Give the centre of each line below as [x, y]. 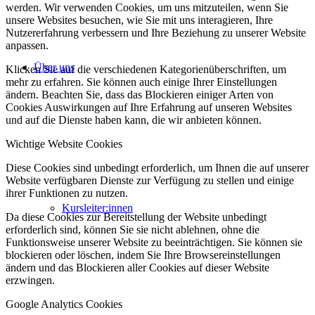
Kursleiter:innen [97, 208]
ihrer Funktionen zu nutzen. [67, 193]
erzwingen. [30, 280]
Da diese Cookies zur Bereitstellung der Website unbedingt [136, 217]
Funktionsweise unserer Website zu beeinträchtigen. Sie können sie [154, 242]
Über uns [54, 67]
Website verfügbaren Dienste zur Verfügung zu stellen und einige [150, 180]
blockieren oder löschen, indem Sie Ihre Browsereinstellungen [143, 255]
